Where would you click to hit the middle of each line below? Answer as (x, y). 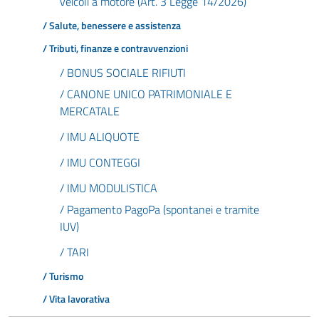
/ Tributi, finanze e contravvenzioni (115, 48)
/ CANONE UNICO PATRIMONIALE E (146, 94)
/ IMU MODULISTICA (109, 188)
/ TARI (74, 252)
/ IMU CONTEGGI (100, 162)
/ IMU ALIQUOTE (100, 137)
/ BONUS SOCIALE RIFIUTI (123, 73)
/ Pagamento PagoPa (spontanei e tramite (159, 209)
